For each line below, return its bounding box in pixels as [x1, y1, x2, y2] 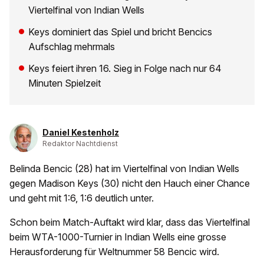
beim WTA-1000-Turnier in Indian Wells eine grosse [9, 231, 226, 243]
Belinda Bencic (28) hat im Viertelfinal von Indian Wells [9, 163, 239, 175]
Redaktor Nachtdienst [42, 139, 118, 148]
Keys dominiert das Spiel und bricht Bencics [28, 26, 212, 38]
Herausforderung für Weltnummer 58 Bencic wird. [9, 246, 219, 258]
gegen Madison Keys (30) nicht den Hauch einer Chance [9, 177, 250, 190]
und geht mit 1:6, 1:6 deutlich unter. [9, 192, 154, 204]
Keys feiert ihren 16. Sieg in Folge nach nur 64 [28, 62, 222, 75]
